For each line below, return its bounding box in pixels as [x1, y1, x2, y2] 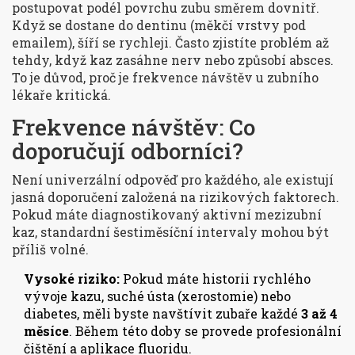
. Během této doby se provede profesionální [69, 323, 342, 340]
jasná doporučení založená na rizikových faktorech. [12, 189, 339, 206]
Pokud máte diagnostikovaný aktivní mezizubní [12, 206, 322, 223]
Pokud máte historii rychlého [120, 270, 311, 288]
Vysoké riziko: [24, 270, 120, 288]
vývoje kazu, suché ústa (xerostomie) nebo [24, 288, 291, 305]
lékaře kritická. [12, 86, 111, 104]
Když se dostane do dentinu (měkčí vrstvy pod [12, 17, 306, 34]
